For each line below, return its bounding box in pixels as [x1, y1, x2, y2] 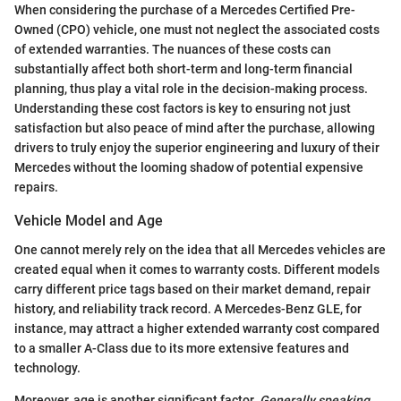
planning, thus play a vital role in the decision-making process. [14, 81, 368, 97]
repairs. [14, 180, 58, 195]
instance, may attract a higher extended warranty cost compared [14, 320, 380, 336]
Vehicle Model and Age [14, 212, 163, 230]
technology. [14, 360, 81, 375]
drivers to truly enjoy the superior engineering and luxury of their [14, 141, 380, 156]
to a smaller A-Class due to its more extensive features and [14, 340, 349, 355]
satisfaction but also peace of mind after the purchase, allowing [14, 121, 375, 136]
